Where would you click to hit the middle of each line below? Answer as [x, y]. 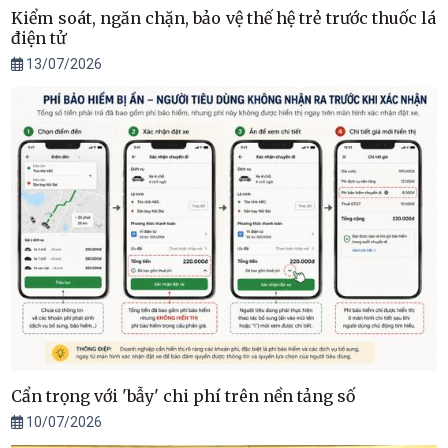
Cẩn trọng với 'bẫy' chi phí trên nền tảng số [183, 395]
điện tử [39, 38]
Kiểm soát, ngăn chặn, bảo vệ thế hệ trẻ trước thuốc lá [224, 18]
